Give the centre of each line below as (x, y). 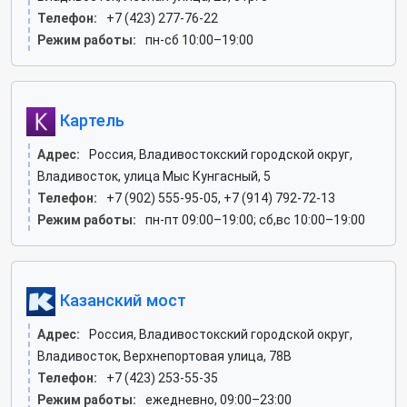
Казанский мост (121, 300)
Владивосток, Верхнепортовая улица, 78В (164, 356)
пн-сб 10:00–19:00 (199, 40)
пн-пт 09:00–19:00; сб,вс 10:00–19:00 (255, 220)
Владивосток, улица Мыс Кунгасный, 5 (154, 176)
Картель (90, 120)
